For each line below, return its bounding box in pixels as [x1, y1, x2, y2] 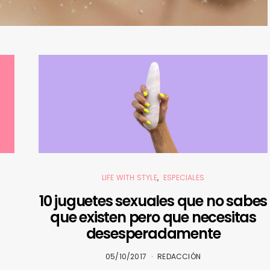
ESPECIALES [163, 172, 205, 183]
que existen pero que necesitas [50, 207, 256, 227]
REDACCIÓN [157, 251, 201, 262]
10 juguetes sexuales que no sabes [39, 190, 268, 211]
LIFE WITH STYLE [101, 172, 157, 183]
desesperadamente [86, 223, 221, 243]
